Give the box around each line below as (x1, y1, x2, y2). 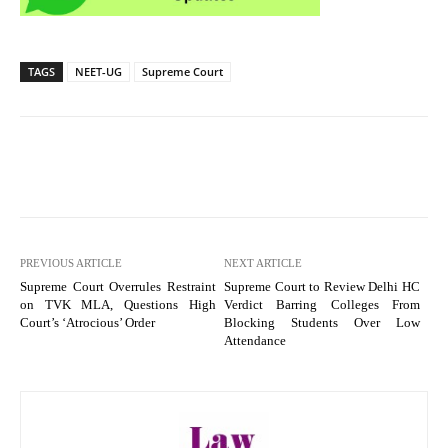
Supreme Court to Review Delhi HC (223, 278, 420, 294)
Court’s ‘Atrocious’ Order (20, 314, 155, 330)
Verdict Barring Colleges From (223, 296, 420, 312)
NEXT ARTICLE (223, 256, 302, 269)
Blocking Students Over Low (223, 314, 420, 330)
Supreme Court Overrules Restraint (20, 278, 216, 294)
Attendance (223, 332, 286, 348)
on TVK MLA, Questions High (20, 296, 216, 312)
